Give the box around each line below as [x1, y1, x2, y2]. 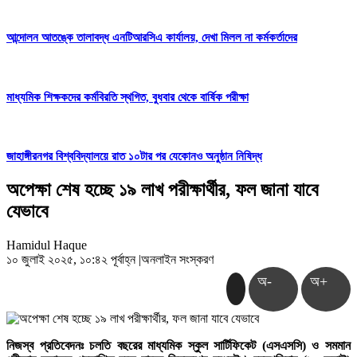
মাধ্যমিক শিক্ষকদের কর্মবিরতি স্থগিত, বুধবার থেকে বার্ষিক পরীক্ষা [6, 90, 249, 104]
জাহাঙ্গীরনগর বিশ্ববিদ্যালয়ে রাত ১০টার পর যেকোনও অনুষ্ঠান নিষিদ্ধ [6, 150, 262, 163]
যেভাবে [6, 201, 49, 222]
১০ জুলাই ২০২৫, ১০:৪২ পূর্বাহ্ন [6, 253, 139, 267]
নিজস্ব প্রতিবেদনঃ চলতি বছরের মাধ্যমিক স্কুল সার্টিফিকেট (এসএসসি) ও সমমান [6, 339, 351, 353]
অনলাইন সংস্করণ [141, 253, 214, 267]
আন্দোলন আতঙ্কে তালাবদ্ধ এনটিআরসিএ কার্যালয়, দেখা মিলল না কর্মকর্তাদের [6, 30, 297, 44]
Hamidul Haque [6, 238, 87, 253]
